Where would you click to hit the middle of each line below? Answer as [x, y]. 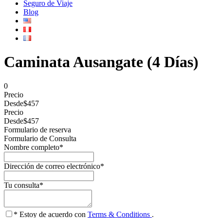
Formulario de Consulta [40, 138]
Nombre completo [32, 147]
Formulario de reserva [37, 129]
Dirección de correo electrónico [52, 166]
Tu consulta [22, 185]
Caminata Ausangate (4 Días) [101, 62]
